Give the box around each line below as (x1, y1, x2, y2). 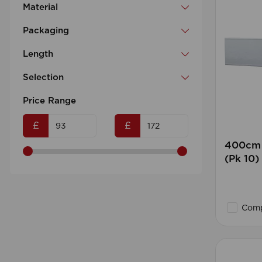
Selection (23, 73, 64, 82)
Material (23, 3, 58, 12)
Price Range (23, 96, 76, 106)
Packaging (23, 26, 69, 36)
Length (23, 50, 53, 59)
